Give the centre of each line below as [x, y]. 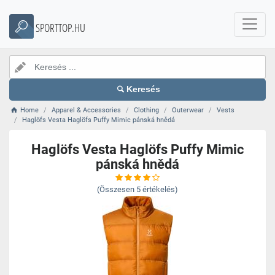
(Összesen [116, 189]
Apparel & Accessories [87, 110]
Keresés [144, 89]
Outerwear [188, 110]
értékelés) [160, 189]
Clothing [147, 110]
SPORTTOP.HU [60, 28]
